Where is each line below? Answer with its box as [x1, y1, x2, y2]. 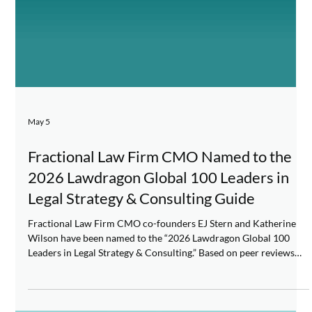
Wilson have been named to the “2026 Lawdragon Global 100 [28, 281, 290, 294]
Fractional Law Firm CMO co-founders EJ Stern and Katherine [28, 267, 297, 279]
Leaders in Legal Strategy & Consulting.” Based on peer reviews [28, 296, 295, 309]
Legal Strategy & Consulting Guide [28, 238, 256, 258]
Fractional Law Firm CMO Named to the [28, 196, 292, 216]
